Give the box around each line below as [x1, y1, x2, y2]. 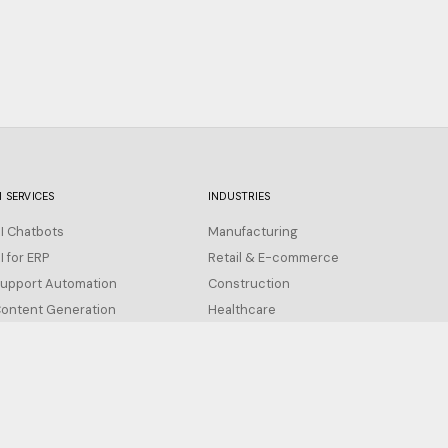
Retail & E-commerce [208, 249, 339, 267]
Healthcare [208, 301, 276, 319]
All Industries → [208, 327, 304, 345]
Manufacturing [208, 223, 298, 241]
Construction [208, 275, 290, 293]
